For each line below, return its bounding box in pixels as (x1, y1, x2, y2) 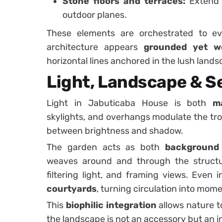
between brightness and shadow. (47, 125, 183, 136)
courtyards (47, 183, 97, 194)
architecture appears (47, 41, 144, 53)
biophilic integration (65, 199, 157, 211)
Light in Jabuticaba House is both (47, 97, 213, 109)
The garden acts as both (47, 141, 165, 153)
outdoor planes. (62, 9, 127, 20)
